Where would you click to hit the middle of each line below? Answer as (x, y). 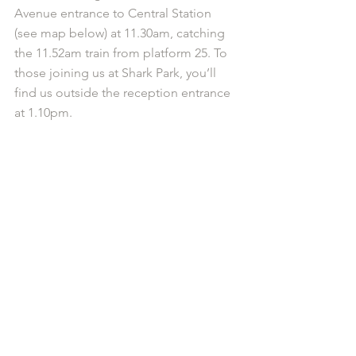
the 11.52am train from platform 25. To (122, 53)
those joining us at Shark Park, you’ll (117, 73)
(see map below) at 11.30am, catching (121, 33)
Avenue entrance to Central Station (114, 13)
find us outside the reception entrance (124, 93)
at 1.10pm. (43, 112)
